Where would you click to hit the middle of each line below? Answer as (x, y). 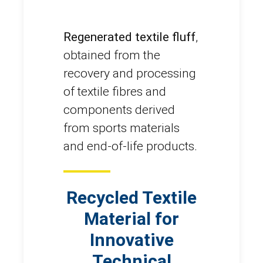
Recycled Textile (131, 197)
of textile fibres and (115, 91)
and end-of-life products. (130, 146)
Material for (131, 218)
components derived (119, 109)
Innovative (131, 240)
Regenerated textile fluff (129, 37)
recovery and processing (130, 73)
